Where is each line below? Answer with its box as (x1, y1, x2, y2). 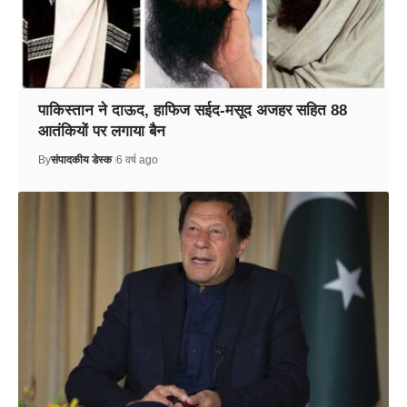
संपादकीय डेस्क (50, 153, 112, 166)
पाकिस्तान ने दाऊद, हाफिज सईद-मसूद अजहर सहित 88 (37, 101, 347, 119)
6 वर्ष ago (115, 153, 158, 166)
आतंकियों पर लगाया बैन (37, 122, 165, 140)
